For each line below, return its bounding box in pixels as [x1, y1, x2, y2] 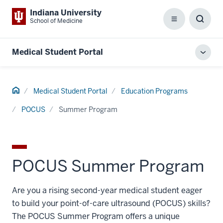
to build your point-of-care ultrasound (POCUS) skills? [12, 198, 211, 209]
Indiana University [30, 7, 102, 18]
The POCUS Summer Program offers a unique [12, 211, 180, 222]
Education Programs [121, 87, 188, 96]
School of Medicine [30, 17, 83, 25]
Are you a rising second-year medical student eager [12, 185, 202, 196]
